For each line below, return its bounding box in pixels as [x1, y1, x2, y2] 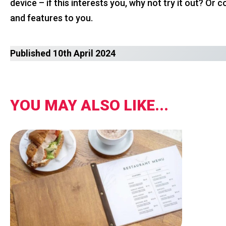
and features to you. [10, 13, 93, 23]
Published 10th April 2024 [10, 48, 116, 59]
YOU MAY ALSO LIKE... [10, 96, 168, 114]
